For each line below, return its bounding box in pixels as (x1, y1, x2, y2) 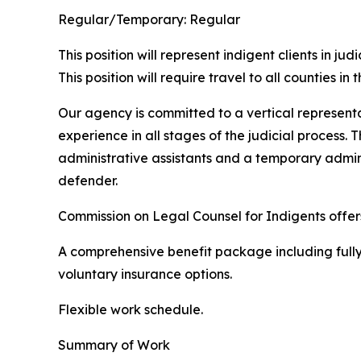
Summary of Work (58, 337, 170, 353)
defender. (58, 172, 118, 189)
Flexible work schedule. (58, 301, 203, 317)
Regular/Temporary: (58, 11, 189, 27)
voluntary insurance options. (58, 266, 239, 282)
